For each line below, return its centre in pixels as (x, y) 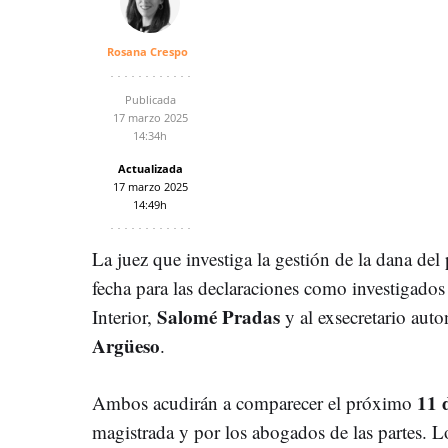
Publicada (150, 99)
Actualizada (150, 168)
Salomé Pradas (218, 316)
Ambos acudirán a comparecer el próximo (254, 402)
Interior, (124, 316)
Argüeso (126, 345)
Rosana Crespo (147, 51)
